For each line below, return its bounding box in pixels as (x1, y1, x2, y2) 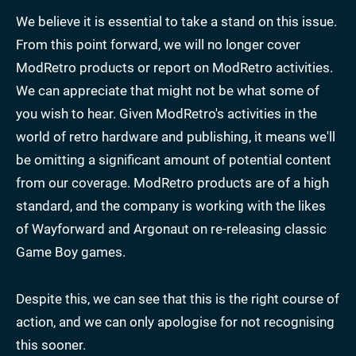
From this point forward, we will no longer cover (16, 36, 300, 52)
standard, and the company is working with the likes (16, 197, 326, 214)
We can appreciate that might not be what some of (16, 82, 319, 99)
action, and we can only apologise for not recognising (16, 313, 335, 330)
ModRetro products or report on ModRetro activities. (16, 59, 333, 75)
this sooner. (16, 336, 86, 353)
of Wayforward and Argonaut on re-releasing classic (16, 220, 327, 237)
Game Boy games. (16, 243, 126, 260)
